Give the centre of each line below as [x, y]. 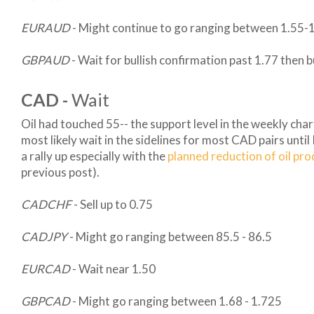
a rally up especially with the [94, 156]
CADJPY [44, 237]
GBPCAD [46, 301]
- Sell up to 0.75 [112, 204]
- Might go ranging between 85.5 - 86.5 [170, 237]
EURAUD [47, 28]
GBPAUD [46, 60]
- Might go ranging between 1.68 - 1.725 [176, 301]
